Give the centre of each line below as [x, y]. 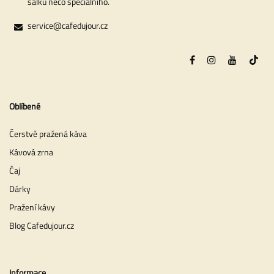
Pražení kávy [32, 207]
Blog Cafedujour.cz [42, 226]
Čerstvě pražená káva [48, 134]
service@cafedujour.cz [68, 25]
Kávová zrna [31, 152]
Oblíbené [25, 106]
